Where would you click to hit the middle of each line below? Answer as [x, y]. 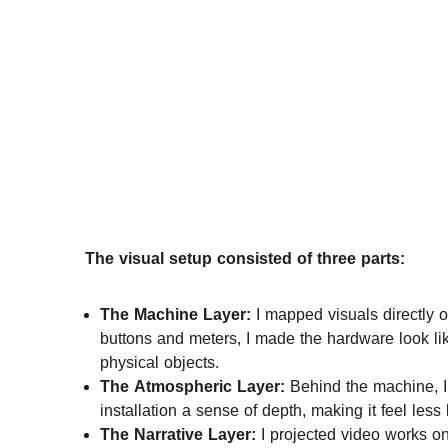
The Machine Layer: [175, 314]
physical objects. [159, 362]
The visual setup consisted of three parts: [245, 258]
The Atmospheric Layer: [192, 386]
